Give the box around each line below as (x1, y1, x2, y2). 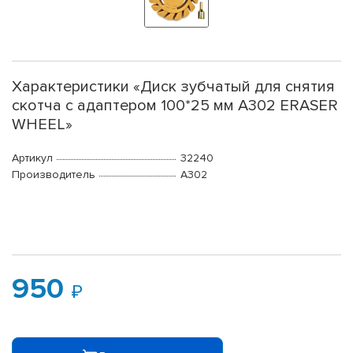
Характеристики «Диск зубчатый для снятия (12, 77, 335, 97)
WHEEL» (12, 115, 72, 135)
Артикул (12, 151, 53, 165)
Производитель (12, 168, 95, 182)
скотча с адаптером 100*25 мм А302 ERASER (12, 96, 338, 116)
